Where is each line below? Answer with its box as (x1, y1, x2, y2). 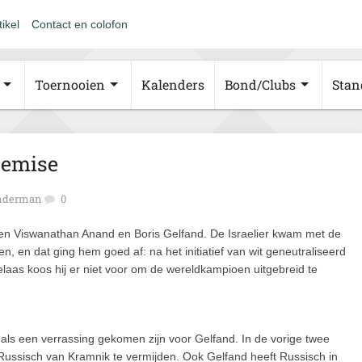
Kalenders (141, 76, 204, 93)
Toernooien (35, 76, 105, 93)
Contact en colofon (32, 18, 128, 31)
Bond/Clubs (225, 76, 296, 93)
